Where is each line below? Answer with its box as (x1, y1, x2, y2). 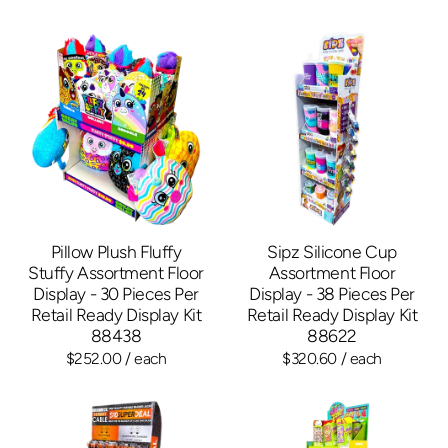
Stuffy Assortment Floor (28, 261, 204, 283)
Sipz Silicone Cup (267, 240, 397, 262)
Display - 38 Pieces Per (249, 282, 415, 304)
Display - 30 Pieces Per (33, 282, 199, 304)
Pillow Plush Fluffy (50, 240, 182, 262)
